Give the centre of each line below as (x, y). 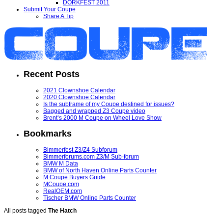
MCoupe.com (61, 184)
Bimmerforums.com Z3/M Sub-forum (91, 156)
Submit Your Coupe (50, 9)
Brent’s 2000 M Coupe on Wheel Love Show (102, 118)
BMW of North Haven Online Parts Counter (100, 170)
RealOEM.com (63, 191)
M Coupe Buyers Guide (74, 177)
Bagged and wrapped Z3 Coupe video (94, 111)
